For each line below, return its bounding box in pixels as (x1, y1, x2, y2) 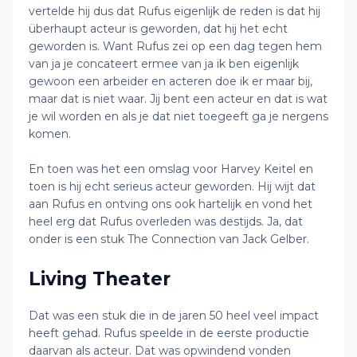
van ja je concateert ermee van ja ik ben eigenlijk (29, 57, 299, 71)
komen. (29, 127, 71, 141)
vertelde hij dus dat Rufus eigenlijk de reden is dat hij (29, 4, 320, 18)
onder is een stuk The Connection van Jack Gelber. (29, 232, 309, 246)
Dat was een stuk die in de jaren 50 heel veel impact (29, 308, 319, 323)
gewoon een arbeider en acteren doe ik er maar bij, (29, 74, 312, 88)
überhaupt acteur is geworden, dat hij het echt (29, 22, 288, 36)
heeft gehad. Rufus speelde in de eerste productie (29, 326, 309, 340)
